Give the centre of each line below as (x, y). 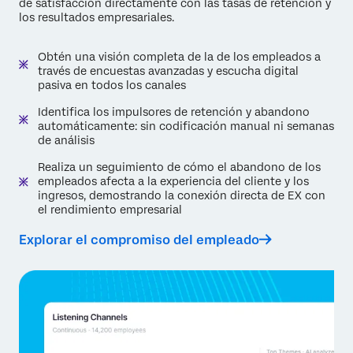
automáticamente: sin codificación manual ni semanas (186, 126)
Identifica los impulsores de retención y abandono (174, 111)
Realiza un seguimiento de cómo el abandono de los (179, 167)
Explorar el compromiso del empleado (139, 240)
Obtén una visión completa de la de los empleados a (179, 56)
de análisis (66, 140)
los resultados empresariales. (97, 17)
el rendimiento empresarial (110, 209)
